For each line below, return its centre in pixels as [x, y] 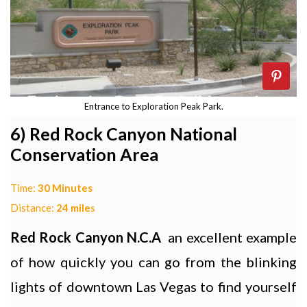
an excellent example [233, 237]
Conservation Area [84, 155]
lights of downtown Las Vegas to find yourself [153, 287]
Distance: [33, 208]
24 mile [73, 208]
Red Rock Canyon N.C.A [89, 237]
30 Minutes [65, 188]
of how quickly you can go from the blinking [153, 262]
